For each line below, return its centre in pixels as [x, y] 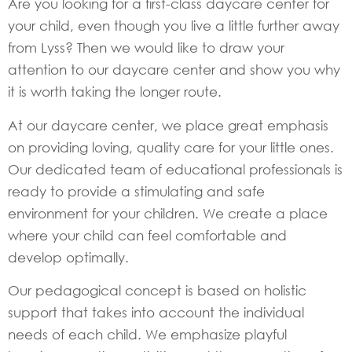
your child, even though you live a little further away [174, 26]
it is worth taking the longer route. [115, 92]
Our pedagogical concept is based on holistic [157, 291]
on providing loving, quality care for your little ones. [171, 147]
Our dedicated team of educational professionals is [175, 169]
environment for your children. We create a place [168, 213]
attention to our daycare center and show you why [174, 70]
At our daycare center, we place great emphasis [168, 125]
